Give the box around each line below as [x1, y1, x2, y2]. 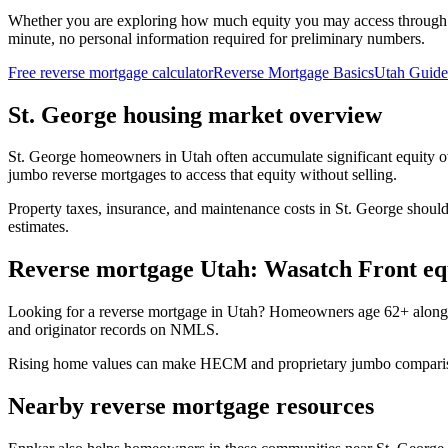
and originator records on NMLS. [8, 321, 219, 339]
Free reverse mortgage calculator [8, 63, 213, 81]
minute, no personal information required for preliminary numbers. [8, 29, 425, 47]
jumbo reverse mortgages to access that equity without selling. [8, 166, 397, 184]
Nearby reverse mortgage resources [8, 393, 374, 420]
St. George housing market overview [8, 101, 382, 128]
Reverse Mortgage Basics [213, 63, 374, 81]
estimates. [8, 218, 69, 236]
